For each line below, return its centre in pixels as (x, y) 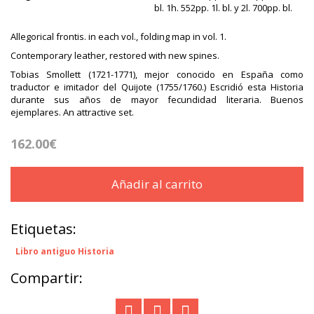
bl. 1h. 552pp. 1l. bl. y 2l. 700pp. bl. (223, 8)
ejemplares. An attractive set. (72, 112)
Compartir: (47, 278)
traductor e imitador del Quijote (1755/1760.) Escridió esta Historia (157, 87)
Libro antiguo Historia (65, 252)
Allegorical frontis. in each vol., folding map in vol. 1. (118, 37)
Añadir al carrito (157, 184)
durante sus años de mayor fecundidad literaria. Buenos (157, 100)
